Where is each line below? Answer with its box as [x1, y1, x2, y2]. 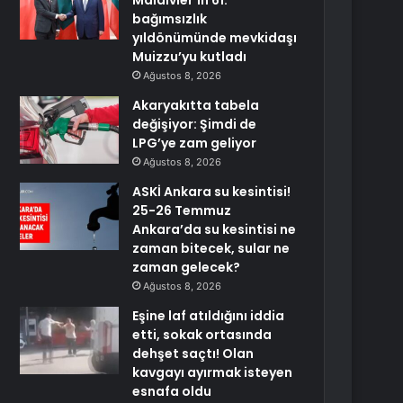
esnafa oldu [132, 382, 212, 400]
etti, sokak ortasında [132, 326, 273, 344]
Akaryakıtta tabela [132, 96, 260, 114]
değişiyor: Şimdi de [132, 115, 257, 133]
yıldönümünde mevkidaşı [132, 29, 298, 47]
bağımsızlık [132, 10, 208, 28]
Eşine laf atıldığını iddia [132, 307, 285, 325]
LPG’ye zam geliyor [132, 134, 257, 152]
